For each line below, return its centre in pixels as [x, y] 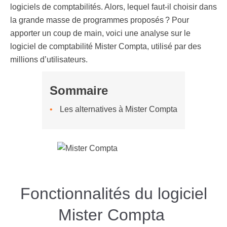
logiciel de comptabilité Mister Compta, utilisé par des [106, 46]
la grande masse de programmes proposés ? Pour [100, 20]
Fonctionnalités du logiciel [113, 194]
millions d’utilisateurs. [49, 60]
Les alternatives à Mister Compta [118, 109]
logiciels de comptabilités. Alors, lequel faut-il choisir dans [113, 7]
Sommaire [79, 90]
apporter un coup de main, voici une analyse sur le [100, 33]
